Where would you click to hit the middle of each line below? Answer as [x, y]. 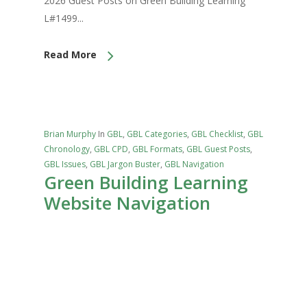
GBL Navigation [194, 164]
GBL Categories [157, 134]
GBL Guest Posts [218, 149]
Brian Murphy [70, 134]
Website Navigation [127, 203]
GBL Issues [65, 164]
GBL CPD [111, 149]
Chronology [67, 149]
